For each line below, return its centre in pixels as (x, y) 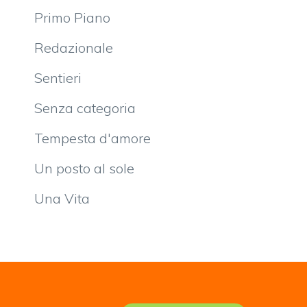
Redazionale (74, 47)
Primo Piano (72, 17)
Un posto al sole (84, 168)
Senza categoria (85, 108)
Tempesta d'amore (93, 138)
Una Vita (62, 198)
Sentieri (58, 77)
